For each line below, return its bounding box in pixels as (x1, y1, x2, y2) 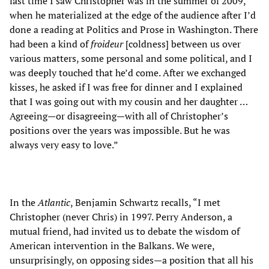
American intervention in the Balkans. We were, (10, 238, 214, 252)
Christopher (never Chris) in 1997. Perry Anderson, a (10, 210, 232, 223)
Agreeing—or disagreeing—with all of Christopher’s (10, 109, 228, 122)
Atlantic (38, 195, 70, 209)
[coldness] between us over (123, 37, 241, 50)
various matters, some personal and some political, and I (10, 51, 252, 65)
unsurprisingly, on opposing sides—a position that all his (10, 253, 253, 267)
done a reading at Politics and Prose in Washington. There (10, 22, 258, 36)
